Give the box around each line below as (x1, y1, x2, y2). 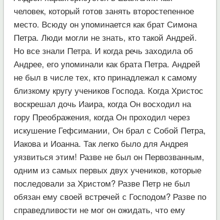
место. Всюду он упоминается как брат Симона (13, 17, 197, 30)
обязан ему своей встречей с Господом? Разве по (13, 190, 206, 202)
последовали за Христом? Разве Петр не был (13, 176, 190, 189)
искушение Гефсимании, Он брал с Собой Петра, (13, 123, 206, 136)
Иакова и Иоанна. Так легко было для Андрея (13, 137, 188, 149)
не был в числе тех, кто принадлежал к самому (13, 70, 197, 83)
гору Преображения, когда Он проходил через (13, 110, 190, 123)
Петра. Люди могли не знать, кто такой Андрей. (13, 30, 197, 43)
